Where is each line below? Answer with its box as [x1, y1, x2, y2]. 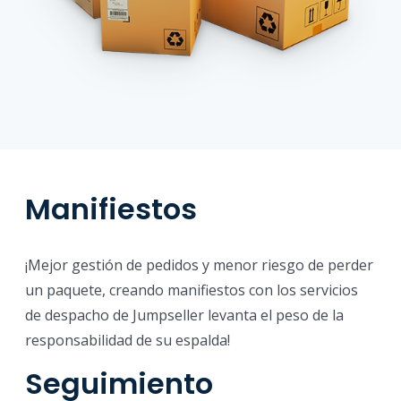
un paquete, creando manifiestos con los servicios [25, 280, 358, 301]
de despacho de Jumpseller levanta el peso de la [25, 305, 344, 326]
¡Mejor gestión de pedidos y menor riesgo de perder [25, 255, 373, 276]
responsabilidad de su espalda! [25, 330, 230, 351]
